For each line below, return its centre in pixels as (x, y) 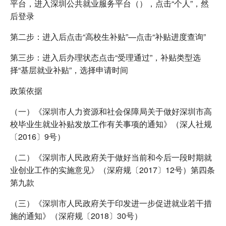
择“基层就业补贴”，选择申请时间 (69, 70)
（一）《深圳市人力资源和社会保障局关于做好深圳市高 (111, 111)
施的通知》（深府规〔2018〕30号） (76, 215)
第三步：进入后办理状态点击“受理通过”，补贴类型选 (105, 57)
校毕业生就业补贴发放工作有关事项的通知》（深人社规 (111, 124)
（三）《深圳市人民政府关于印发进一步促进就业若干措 (111, 203)
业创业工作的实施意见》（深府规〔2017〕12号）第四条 (112, 169)
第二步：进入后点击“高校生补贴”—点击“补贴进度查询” (108, 36)
